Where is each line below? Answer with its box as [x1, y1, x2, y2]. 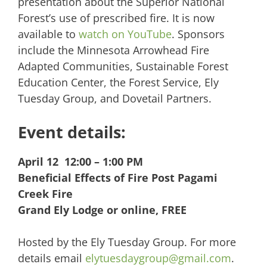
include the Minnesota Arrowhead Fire [18, 43, 209, 58]
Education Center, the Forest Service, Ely [18, 75, 219, 90]
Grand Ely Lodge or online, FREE [18, 203, 187, 218]
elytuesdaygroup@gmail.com [85, 251, 231, 266]
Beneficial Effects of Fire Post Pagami [18, 170, 218, 185]
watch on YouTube [79, 27, 172, 42]
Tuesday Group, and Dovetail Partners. [18, 91, 212, 106]
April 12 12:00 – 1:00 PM [18, 154, 143, 169]
